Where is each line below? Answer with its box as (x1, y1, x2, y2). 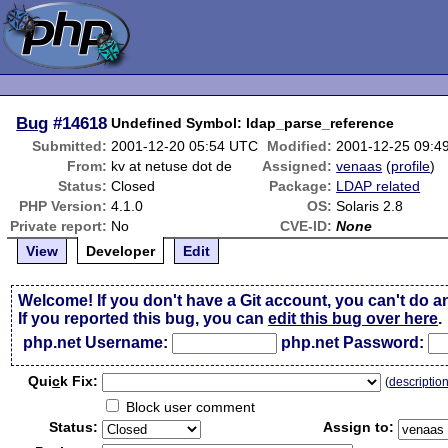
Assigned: (262, 158, 333, 174)
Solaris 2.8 (336, 198, 404, 214)
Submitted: (32, 138, 108, 154)
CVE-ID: (280, 218, 333, 234)
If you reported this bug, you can (18, 310, 269, 327)
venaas (336, 158, 383, 174)
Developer (86, 243, 156, 259)
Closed (111, 178, 156, 194)
